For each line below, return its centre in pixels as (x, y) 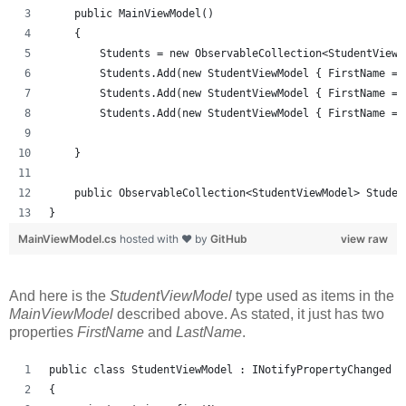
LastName (209, 332)
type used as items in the (315, 295)
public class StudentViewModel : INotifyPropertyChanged (220, 369)
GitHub (229, 238)
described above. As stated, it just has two (251, 314)
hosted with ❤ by (165, 238)
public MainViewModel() (131, 13)
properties (43, 332)
